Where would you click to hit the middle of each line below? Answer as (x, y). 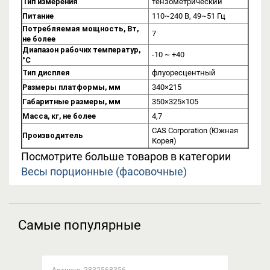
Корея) (164, 140)
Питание (38, 16)
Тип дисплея (46, 72)
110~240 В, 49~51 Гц (189, 16)
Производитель (53, 135)
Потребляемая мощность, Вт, (80, 28)
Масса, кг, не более (59, 116)
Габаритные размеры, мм (71, 101)
